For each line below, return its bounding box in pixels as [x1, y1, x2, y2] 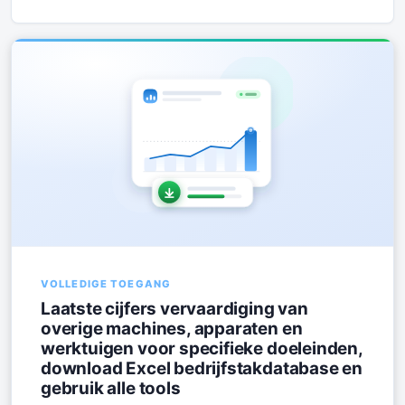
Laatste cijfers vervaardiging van [41, 297, 308, 319]
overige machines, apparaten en [41, 317, 303, 339]
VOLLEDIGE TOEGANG [41, 277, 172, 290]
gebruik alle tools [41, 377, 181, 399]
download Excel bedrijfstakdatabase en [41, 357, 363, 379]
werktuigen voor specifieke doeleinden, [41, 337, 363, 359]
